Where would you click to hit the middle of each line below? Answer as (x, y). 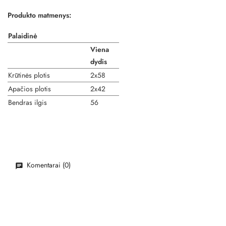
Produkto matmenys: (39, 15)
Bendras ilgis (27, 102)
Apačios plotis (30, 89)
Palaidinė (23, 36)
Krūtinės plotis (29, 75)
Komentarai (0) (48, 165)
